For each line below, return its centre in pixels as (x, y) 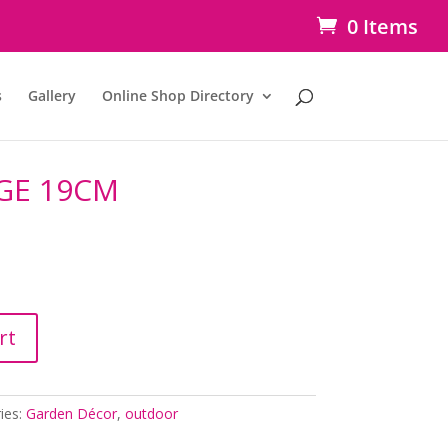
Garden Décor (71, 413)
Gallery (51, 95)
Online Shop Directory (177, 95)
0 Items (382, 26)
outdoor (151, 413)
